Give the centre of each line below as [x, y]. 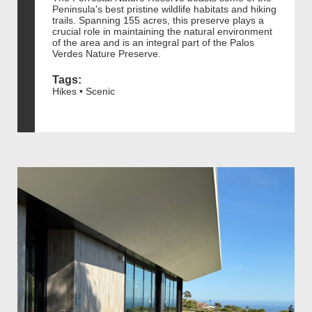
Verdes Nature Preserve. [107, 53]
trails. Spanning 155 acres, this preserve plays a [158, 20]
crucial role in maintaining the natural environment [162, 31]
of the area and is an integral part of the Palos [153, 42]
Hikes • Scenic [84, 91]
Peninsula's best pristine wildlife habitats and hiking [164, 9]
